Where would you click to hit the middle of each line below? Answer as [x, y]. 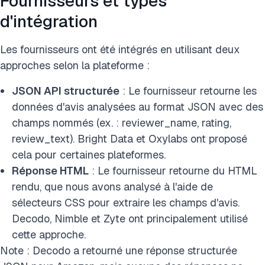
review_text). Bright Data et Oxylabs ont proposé [130, 139]
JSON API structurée [66, 91]
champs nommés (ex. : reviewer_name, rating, [122, 123]
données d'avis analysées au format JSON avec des [138, 107]
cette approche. [49, 235]
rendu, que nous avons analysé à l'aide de [112, 187]
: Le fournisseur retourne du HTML [173, 171]
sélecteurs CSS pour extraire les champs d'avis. [126, 203]
